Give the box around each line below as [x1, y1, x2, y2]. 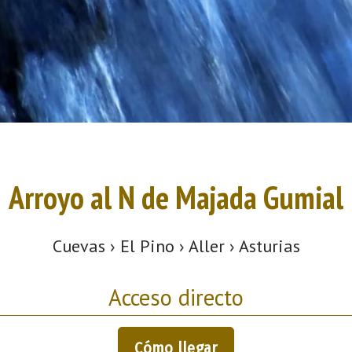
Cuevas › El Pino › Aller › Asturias [52, 234, 300, 257]
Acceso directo [108, 282, 244, 312]
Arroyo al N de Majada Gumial [9, 177, 343, 218]
